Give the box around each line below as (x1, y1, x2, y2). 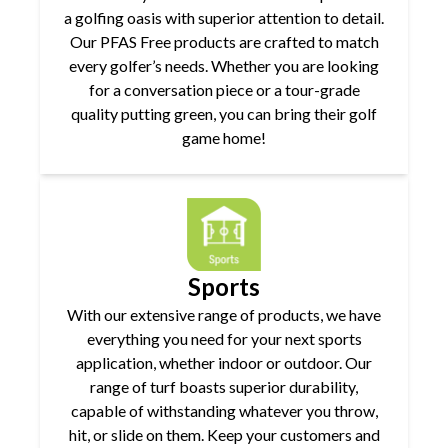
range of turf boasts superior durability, (90, 376, 358, 396)
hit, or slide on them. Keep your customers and (68, 424, 380, 444)
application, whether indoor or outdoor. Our (76, 352, 372, 372)
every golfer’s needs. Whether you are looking (69, 56, 379, 76)
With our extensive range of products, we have (67, 304, 381, 324)
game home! (182, 128, 266, 148)
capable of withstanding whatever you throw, (70, 400, 378, 420)
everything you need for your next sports (86, 328, 362, 348)
